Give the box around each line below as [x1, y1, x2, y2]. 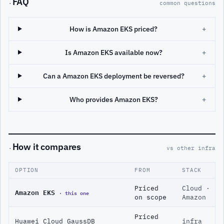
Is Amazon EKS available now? [64, 47, 162, 57]
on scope [134, 193, 166, 201]
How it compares [12, 141, 81, 153]
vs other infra [166, 144, 215, 152]
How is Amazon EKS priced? [69, 24, 158, 33]
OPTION [15, 166, 39, 174]
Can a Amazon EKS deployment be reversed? [42, 71, 184, 80]
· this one [59, 188, 89, 197]
